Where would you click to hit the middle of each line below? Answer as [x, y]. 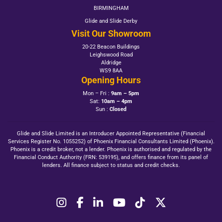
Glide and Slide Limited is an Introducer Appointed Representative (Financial [111, 134]
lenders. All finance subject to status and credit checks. [111, 165]
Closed [118, 109]
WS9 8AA [111, 71]
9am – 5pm [125, 93]
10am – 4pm [117, 101]
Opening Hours [111, 80]
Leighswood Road [111, 55]
